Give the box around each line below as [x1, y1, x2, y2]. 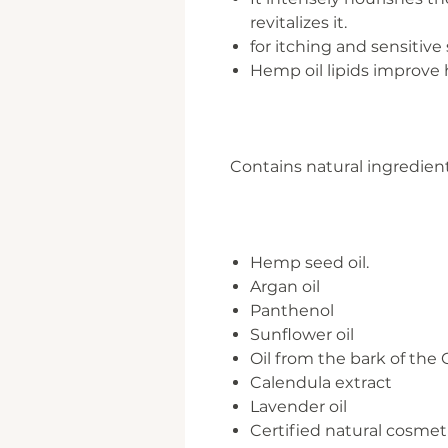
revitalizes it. [250, 13, 347, 32]
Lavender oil [250, 397, 347, 416]
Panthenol [250, 301, 334, 320]
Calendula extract [250, 373, 392, 392]
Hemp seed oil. [250, 253, 369, 272]
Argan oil [250, 277, 320, 296]
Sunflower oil [250, 325, 354, 344]
